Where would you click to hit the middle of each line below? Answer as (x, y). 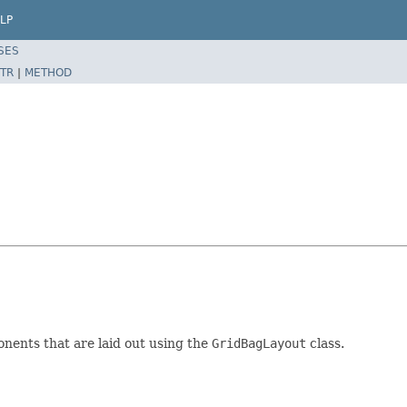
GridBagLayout (259, 343)
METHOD (48, 72)
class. (325, 343)
